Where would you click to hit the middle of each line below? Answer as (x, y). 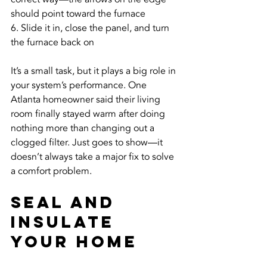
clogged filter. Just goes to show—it (88, 142)
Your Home (74, 241)
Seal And (66, 202)
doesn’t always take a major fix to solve (94, 157)
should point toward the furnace (78, 14)
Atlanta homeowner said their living (87, 100)
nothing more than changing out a (84, 128)
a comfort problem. (51, 171)
